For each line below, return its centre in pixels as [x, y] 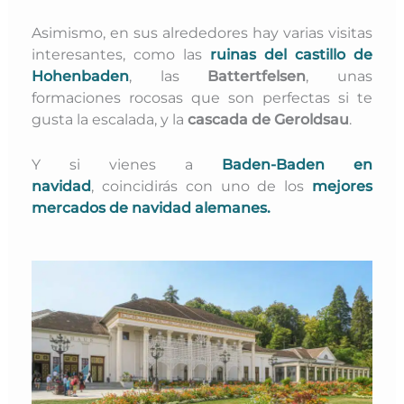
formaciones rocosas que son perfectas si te [202, 98]
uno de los [266, 186]
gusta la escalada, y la [110, 119]
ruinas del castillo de [291, 55]
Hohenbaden [81, 76]
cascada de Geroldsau [269, 119]
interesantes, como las [121, 55]
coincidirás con [157, 186]
